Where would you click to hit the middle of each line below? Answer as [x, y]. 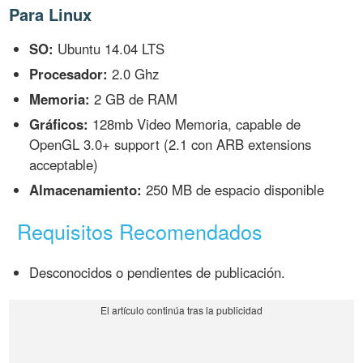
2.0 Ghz [134, 74]
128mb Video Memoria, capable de [195, 124]
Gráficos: [59, 124]
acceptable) [64, 164]
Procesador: [69, 74]
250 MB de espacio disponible [233, 189]
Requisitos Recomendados [140, 231]
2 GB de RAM [134, 99]
